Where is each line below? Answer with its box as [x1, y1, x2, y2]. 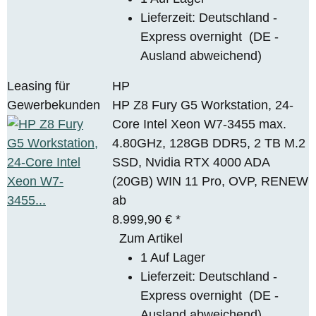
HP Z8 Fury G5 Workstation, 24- [112, 97, 294, 112]
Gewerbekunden [7, 97, 100, 112]
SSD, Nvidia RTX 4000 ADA [112, 154, 270, 169]
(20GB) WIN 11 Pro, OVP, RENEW [112, 174, 309, 188]
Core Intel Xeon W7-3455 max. [112, 116, 287, 131]
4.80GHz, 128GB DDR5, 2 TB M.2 [112, 135, 306, 150]
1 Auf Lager [140, 250, 206, 265]
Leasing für [7, 78, 70, 93]
